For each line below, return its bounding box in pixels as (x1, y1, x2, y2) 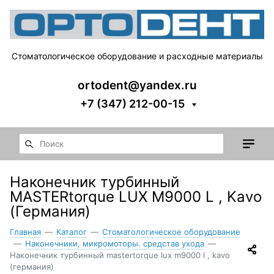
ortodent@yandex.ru (77, 78, 197, 92)
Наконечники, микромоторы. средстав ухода (25, 238, 204, 248)
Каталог (56, 226, 87, 237)
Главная (10, 226, 41, 237)
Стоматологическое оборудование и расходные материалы (11, 50, 263, 61)
